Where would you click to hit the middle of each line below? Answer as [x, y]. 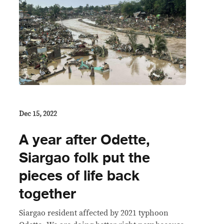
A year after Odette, [84, 140]
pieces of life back [79, 176]
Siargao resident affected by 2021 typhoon [94, 213]
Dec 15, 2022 [38, 114]
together [47, 194]
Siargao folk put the [84, 158]
